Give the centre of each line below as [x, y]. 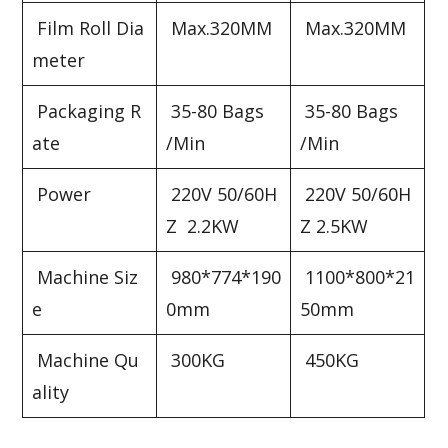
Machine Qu [86, 359]
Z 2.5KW [334, 225]
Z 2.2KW [203, 225]
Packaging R [87, 110]
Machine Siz [85, 276]
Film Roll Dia [88, 27]
